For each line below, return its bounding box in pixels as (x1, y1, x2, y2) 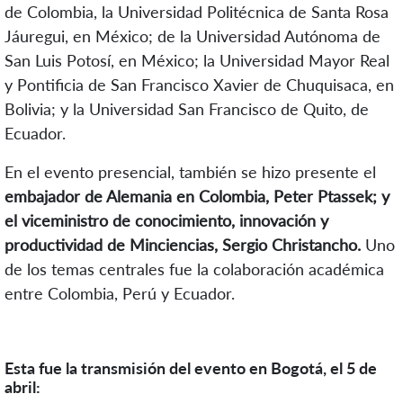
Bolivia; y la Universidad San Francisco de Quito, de (4, 99, 369, 120)
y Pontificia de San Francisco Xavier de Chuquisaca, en (4, 75, 394, 95)
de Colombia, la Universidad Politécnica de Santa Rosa (4, 2, 389, 22)
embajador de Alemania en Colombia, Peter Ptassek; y (4, 186, 390, 207)
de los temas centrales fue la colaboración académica (4, 259, 384, 280)
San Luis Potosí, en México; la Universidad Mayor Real (4, 50, 390, 71)
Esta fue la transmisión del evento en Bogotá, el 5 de (4, 358, 377, 379)
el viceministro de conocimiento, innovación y (4, 210, 328, 231)
